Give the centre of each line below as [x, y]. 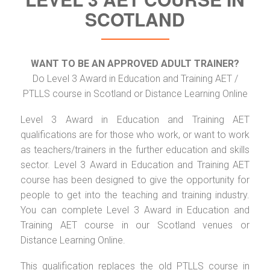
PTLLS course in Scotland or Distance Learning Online [135, 93]
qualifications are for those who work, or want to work [135, 134]
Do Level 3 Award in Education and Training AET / [135, 78]
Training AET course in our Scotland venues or [135, 225]
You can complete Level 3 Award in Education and [135, 210]
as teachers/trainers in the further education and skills [135, 149]
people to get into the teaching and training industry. [135, 195]
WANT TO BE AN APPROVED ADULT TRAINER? [135, 63]
